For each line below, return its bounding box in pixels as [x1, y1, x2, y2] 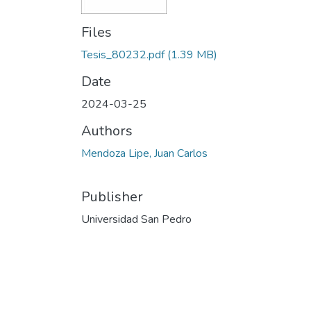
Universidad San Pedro [81, 212, 192, 227]
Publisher [81, 187, 143, 206]
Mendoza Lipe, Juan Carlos [81, 146, 208, 161]
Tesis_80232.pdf [81, 47, 165, 62]
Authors [81, 121, 133, 140]
